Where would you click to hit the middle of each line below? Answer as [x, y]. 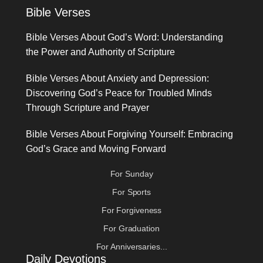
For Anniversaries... [131, 246]
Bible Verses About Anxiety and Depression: [118, 78]
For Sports [131, 192]
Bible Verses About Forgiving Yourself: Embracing [130, 134]
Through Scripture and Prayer [88, 107]
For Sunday [131, 173]
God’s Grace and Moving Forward [96, 149]
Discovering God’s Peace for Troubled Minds [119, 93]
